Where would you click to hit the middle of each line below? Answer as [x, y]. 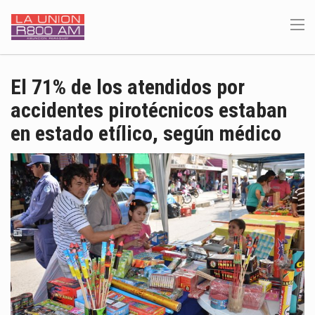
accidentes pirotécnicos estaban [149, 110]
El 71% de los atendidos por [128, 87]
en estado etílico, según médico [146, 133]
